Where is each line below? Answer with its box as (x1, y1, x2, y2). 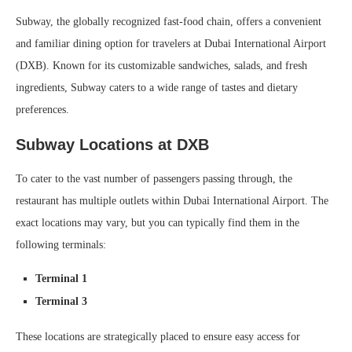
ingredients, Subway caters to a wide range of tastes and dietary (16, 82, 298, 93)
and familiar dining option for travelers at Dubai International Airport (16, 38, 326, 49)
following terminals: (16, 239, 106, 251)
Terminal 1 (35, 273, 87, 284)
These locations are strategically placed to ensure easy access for (16, 331, 300, 343)
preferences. (16, 104, 69, 115)
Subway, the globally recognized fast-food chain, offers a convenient (16, 16, 321, 27)
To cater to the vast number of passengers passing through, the (16, 173, 292, 185)
